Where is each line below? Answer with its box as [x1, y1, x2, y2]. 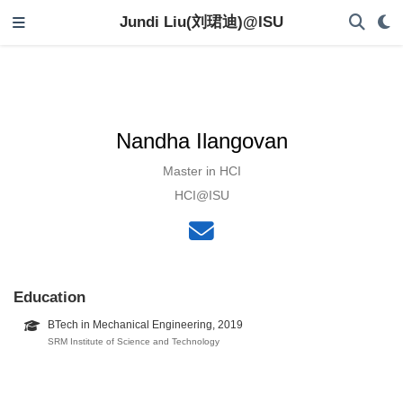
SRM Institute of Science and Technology [47, 336, 219, 347]
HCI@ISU [174, 187, 229, 202]
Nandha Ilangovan [115, 128, 288, 153]
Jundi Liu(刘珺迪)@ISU [120, 13, 283, 31]
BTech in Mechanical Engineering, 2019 [47, 318, 243, 332]
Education [13, 288, 85, 307]
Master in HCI [162, 163, 241, 178]
